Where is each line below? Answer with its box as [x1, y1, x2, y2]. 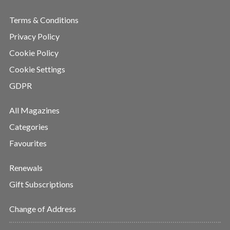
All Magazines [9, 105, 60, 115]
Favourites [9, 138, 47, 148]
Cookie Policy [9, 47, 59, 57]
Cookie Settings [9, 64, 65, 74]
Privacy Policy [9, 31, 60, 41]
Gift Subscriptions [9, 179, 73, 189]
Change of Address [9, 203, 76, 214]
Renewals [9, 162, 43, 172]
